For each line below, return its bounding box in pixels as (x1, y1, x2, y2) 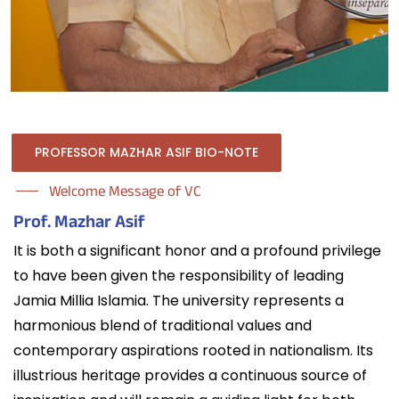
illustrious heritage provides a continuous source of (13, 365, 367, 386)
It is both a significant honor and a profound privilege (13, 240, 381, 261)
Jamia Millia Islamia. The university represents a (13, 290, 344, 311)
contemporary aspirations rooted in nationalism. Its (13, 340, 373, 361)
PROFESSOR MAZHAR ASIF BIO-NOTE (35, 143, 258, 161)
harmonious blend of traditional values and (13, 315, 312, 336)
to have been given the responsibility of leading (13, 265, 344, 286)
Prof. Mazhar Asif (13, 209, 145, 240)
